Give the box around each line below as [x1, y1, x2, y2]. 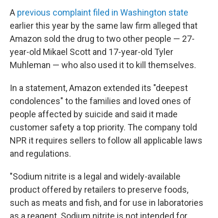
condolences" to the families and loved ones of [10, 96, 191, 106]
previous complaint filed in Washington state [17, 7, 188, 18]
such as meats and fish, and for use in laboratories [10, 198, 203, 208]
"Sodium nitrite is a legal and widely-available [10, 171, 181, 182]
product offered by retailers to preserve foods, [10, 184, 188, 195]
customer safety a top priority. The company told [10, 122, 197, 132]
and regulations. [10, 148, 71, 159]
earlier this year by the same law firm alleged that [10, 20, 198, 31]
